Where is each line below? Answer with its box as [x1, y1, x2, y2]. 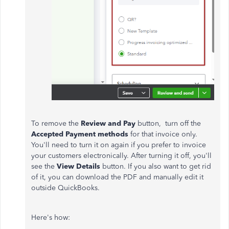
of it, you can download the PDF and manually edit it [31, 173, 203, 181]
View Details [57, 162, 102, 171]
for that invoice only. [130, 130, 197, 139]
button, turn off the [138, 119, 201, 128]
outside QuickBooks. [31, 184, 100, 192]
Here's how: [31, 213, 70, 222]
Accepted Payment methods [31, 130, 130, 139]
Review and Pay [81, 119, 138, 128]
